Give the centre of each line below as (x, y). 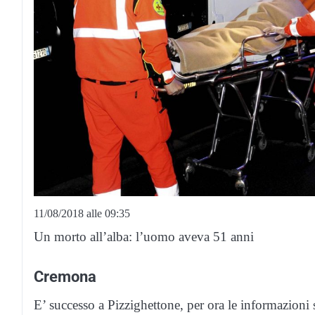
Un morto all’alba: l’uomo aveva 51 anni (144, 236)
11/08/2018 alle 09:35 (82, 213)
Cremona (65, 276)
